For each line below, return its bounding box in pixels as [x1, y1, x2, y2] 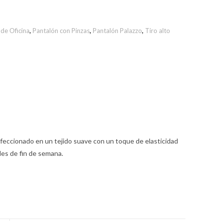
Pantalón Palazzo [93, 27, 142, 35]
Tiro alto [145, 27, 170, 35]
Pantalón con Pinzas [33, 27, 90, 35]
